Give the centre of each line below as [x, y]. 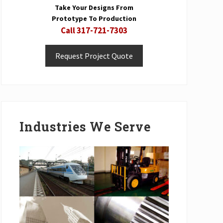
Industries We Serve [85, 126]
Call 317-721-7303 [94, 30]
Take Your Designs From [94, 7]
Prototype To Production [94, 18]
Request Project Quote [94, 56]
